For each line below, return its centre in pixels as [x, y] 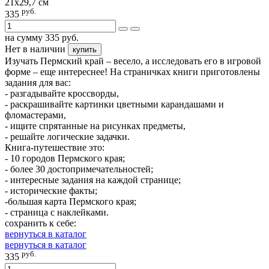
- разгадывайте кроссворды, [62, 94]
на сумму [25, 38]
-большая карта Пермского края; [71, 202]
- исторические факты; [51, 191]
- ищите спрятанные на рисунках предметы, [95, 126]
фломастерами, [35, 115]
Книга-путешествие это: [55, 148]
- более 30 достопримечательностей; [79, 169]
